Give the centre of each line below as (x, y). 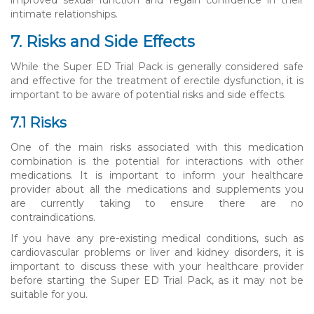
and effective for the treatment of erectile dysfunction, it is (157, 80)
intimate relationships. (64, 14)
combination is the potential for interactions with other (157, 161)
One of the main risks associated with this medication (157, 147)
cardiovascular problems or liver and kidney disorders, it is (157, 252)
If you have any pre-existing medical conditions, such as (157, 238)
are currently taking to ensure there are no (157, 203)
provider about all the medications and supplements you (157, 189)
